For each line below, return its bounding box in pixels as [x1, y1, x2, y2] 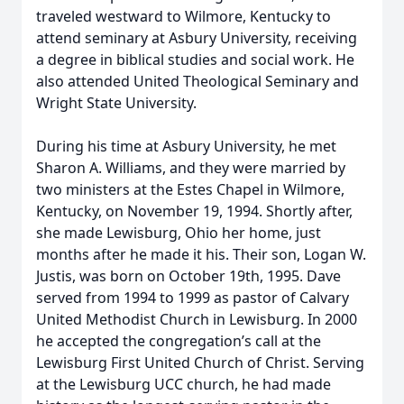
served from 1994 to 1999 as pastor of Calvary [36, 288, 349, 308]
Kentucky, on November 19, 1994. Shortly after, [36, 201, 353, 221]
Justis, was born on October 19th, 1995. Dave [36, 266, 341, 286]
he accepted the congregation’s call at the [36, 331, 321, 351]
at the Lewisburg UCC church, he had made [36, 374, 331, 394]
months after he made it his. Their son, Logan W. [36, 244, 366, 264]
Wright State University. [36, 93, 197, 113]
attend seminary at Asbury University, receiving [36, 28, 357, 48]
